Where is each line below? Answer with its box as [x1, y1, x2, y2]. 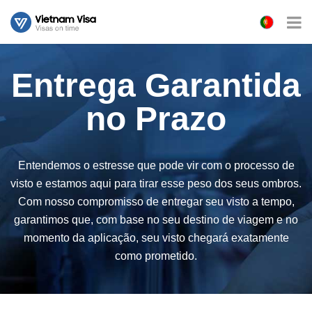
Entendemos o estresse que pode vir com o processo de [17, 159, 295, 171]
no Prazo [86, 100, 226, 137]
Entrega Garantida [11, 67, 301, 104]
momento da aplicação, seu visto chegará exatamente [23, 232, 289, 244]
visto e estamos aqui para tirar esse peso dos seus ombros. [10, 178, 302, 189]
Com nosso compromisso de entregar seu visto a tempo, [17, 196, 295, 208]
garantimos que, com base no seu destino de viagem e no [14, 214, 298, 226]
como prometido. [115, 250, 197, 262]
